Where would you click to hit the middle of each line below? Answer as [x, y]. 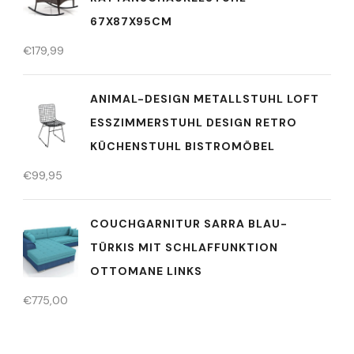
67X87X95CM [131, 21]
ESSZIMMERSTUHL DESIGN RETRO [194, 122]
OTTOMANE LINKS [146, 271]
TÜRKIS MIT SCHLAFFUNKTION [184, 247]
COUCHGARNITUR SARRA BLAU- [189, 224]
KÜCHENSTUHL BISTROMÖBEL [183, 146]
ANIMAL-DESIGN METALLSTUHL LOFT [205, 99]
